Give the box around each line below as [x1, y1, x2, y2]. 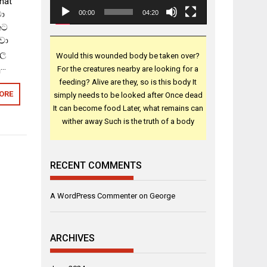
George [149, 191, 175, 201]
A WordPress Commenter [49, 191, 137, 201]
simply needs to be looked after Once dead [53, 90, 203, 100]
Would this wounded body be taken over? [56, 51, 200, 60]
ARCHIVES [49, 232, 95, 244]
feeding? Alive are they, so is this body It [59, 77, 197, 86]
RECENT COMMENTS [49, 160, 142, 172]
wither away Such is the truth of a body [61, 116, 194, 126]
